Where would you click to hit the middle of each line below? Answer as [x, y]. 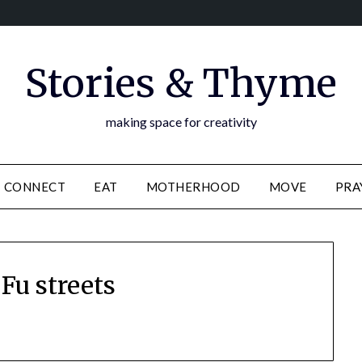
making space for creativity [181, 122]
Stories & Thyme [181, 83]
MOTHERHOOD [193, 187]
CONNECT [35, 187]
